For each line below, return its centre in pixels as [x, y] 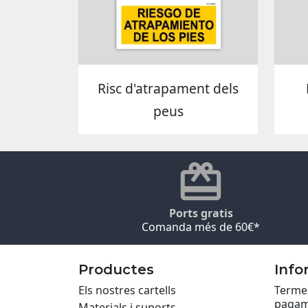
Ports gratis [201, 213]
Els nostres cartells [127, 290]
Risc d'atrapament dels [168, 89]
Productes [116, 269]
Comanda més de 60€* [201, 227]
